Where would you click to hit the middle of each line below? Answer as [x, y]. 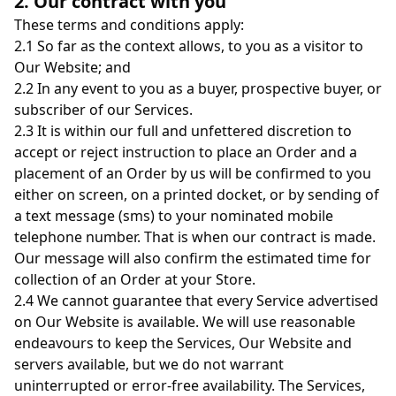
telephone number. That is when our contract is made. [195, 237]
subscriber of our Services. [103, 110]
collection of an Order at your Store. [135, 279]
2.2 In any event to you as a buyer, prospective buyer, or [198, 88]
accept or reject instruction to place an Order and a [186, 152]
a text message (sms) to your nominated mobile [174, 216]
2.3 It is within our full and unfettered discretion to [183, 131]
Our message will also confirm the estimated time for [193, 258]
